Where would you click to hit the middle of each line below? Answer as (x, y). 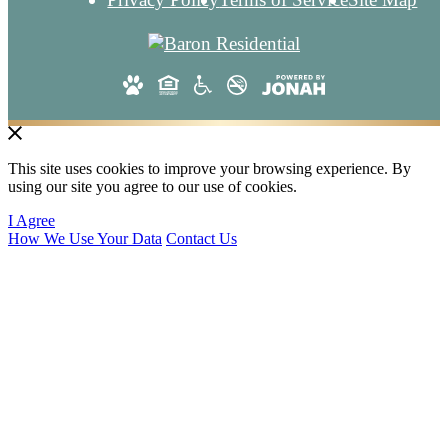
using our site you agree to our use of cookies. (152, 187)
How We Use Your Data (85, 239)
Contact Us (201, 239)
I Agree (31, 221)
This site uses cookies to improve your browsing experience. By (209, 169)
